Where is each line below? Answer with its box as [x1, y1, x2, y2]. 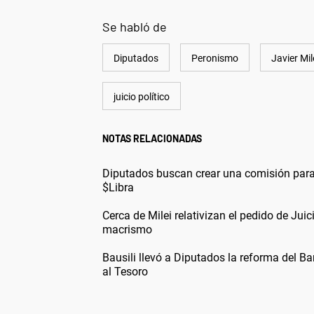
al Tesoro [102, 264, 148, 278]
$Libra [102, 180, 134, 194]
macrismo [102, 222, 152, 236]
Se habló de [102, 18, 167, 34]
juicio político [114, 90, 170, 102]
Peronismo [191, 52, 238, 64]
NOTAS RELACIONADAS [102, 132, 202, 144]
